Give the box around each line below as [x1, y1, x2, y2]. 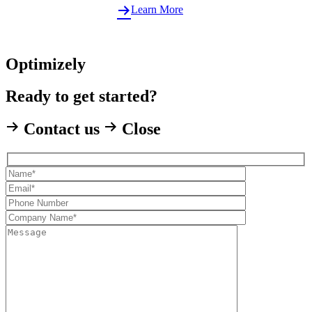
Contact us [19, 120, 104, 139]
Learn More [131, 3, 183, 15]
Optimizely [6, 54, 86, 73]
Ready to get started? [6, 87, 157, 106]
